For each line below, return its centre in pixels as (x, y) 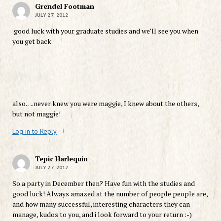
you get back (32, 41)
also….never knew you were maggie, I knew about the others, (105, 103)
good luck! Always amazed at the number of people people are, (110, 193)
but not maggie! (36, 113)
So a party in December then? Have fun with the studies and (103, 183)
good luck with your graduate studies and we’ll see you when (105, 31)
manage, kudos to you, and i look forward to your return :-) (102, 214)
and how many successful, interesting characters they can (101, 204)
